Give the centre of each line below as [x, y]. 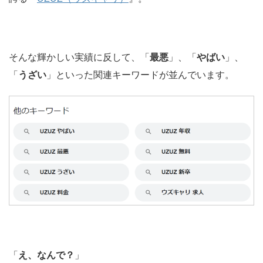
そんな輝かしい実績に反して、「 [79, 58]
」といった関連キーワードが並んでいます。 [140, 75]
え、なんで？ [46, 255]
